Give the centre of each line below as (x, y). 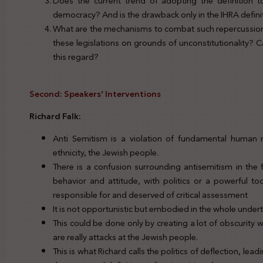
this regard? (76, 57)
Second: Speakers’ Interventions (95, 94)
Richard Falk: (55, 116)
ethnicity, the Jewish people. (106, 153)
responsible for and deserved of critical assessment (150, 195)
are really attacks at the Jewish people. (125, 237)
